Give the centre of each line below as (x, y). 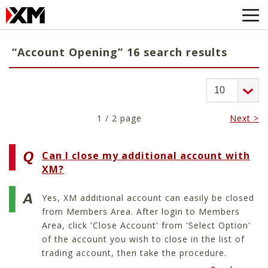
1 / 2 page (119, 118)
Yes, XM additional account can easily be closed (148, 198)
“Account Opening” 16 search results (120, 52)
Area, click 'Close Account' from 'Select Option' (146, 226)
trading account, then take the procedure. (134, 253)
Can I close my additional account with (146, 155)
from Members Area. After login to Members (141, 212)
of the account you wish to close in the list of (143, 239)
